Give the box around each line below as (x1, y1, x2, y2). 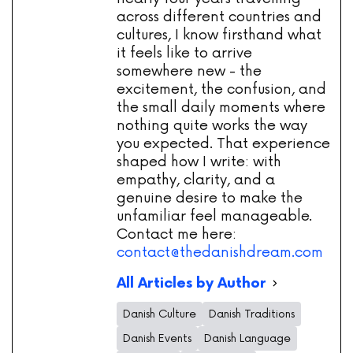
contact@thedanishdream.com (117, 243, 323, 262)
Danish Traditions (209, 307, 295, 321)
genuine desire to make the (117, 189, 303, 207)
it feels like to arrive (117, 44, 252, 62)
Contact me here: (117, 225, 236, 243)
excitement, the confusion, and (117, 80, 326, 98)
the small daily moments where (117, 98, 325, 117)
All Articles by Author (117, 274, 266, 292)
